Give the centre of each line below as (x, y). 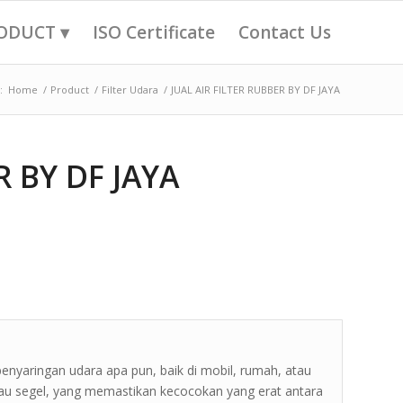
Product (70, 90)
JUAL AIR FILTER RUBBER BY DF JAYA (255, 90)
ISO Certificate (154, 32)
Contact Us (285, 32)
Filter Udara (130, 90)
